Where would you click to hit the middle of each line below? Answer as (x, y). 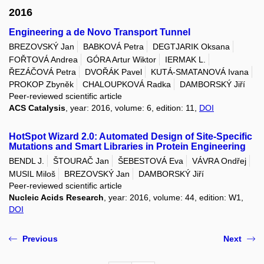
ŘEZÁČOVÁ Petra (42, 72)
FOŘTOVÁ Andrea (43, 59)
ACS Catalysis (37, 108)
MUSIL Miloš (32, 174)
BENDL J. (27, 161)
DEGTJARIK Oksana (191, 47)
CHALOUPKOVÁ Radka (127, 85)
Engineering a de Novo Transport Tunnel (100, 32)
